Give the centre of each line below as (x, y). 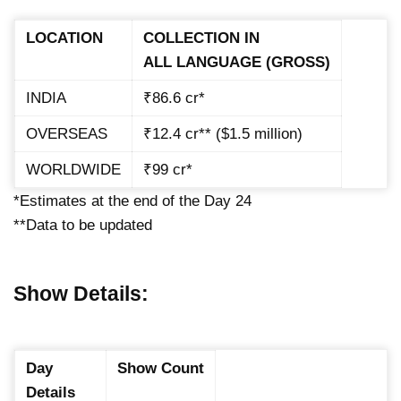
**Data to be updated (83, 226)
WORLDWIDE (73, 170)
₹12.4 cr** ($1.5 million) (223, 134)
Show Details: (81, 294)
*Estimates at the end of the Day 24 (132, 201)
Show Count (161, 369)
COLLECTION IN (201, 38)
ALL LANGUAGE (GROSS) (237, 63)
